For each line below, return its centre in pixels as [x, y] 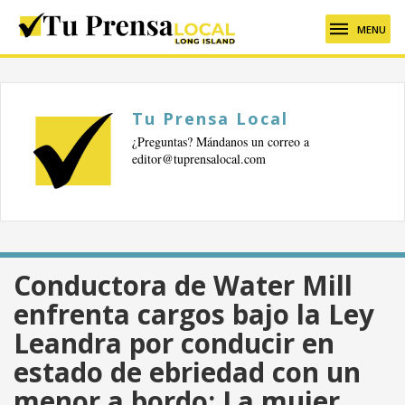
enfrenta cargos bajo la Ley [194, 315]
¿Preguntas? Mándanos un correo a [221, 141]
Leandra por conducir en [174, 344]
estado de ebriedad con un [187, 372]
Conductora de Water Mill [183, 286]
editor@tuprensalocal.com [199, 159]
